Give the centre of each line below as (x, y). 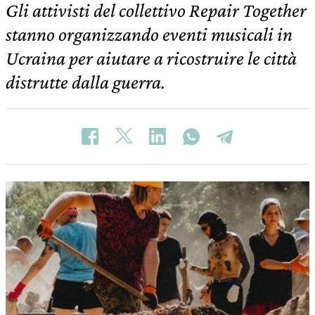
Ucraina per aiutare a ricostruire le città (151, 58)
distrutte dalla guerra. (85, 82)
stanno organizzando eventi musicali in (149, 34)
